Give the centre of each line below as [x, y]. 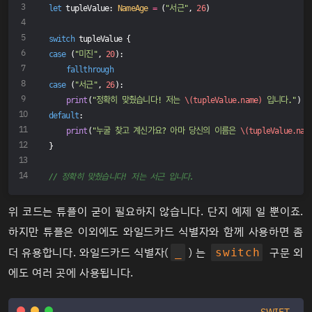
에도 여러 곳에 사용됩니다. [71, 273]
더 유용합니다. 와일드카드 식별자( [88, 252]
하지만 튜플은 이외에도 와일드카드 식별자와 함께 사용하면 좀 [156, 232]
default [64, 115]
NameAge [133, 8]
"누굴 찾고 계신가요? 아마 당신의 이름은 [166, 131]
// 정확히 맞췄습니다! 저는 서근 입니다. [121, 177]
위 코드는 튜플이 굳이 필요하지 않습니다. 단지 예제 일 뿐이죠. [156, 211]
